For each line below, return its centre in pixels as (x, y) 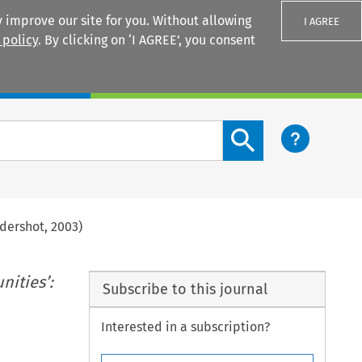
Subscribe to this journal (185, 289)
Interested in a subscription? (186, 327)
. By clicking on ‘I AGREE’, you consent (147, 40)
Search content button (288, 129)
